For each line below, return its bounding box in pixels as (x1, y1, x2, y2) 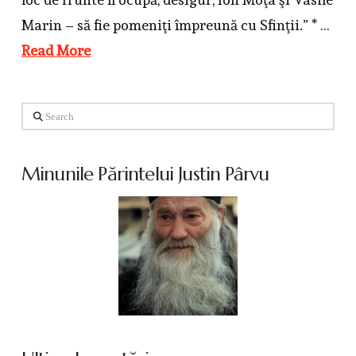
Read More (21, 42, 91, 60)
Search (20, 106, 51, 118)
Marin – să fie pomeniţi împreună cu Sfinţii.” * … (21, 17, 330, 34)
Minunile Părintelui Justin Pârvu (21, 161, 269, 186)
